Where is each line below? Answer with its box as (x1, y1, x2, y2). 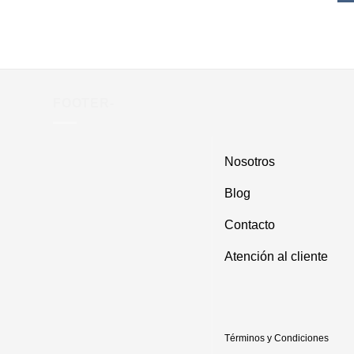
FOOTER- (53, 96, 115, 111)
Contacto (224, 218, 275, 232)
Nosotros (224, 155, 275, 169)
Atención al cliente (224, 250, 328, 264)
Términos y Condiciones (224, 333, 329, 344)
